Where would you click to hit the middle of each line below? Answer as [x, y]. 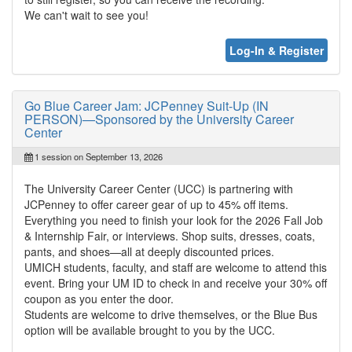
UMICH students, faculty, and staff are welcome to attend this [176, 267]
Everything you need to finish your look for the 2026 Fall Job [174, 220]
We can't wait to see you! [86, 15]
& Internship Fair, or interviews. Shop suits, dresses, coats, [170, 235]
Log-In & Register [277, 50]
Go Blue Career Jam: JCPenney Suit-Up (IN [147, 105]
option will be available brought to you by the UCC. [150, 330]
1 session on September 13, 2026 [97, 156]
